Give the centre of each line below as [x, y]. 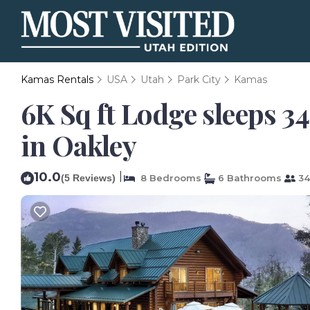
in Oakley [79, 145]
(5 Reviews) [88, 178]
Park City [199, 80]
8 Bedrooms [168, 178]
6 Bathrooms [248, 178]
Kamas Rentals [58, 80]
